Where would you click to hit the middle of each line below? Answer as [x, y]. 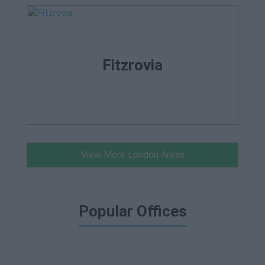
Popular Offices [132, 211]
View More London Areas [132, 155]
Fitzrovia [132, 65]
